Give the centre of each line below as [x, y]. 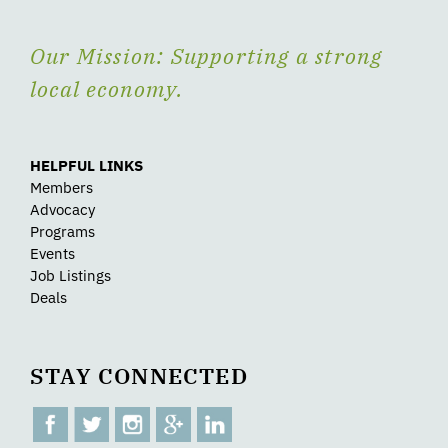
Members [61, 188]
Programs [62, 232]
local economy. [106, 89]
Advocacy [62, 210]
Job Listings [70, 276]
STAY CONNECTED [139, 376]
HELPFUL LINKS [86, 166]
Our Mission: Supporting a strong [206, 56]
